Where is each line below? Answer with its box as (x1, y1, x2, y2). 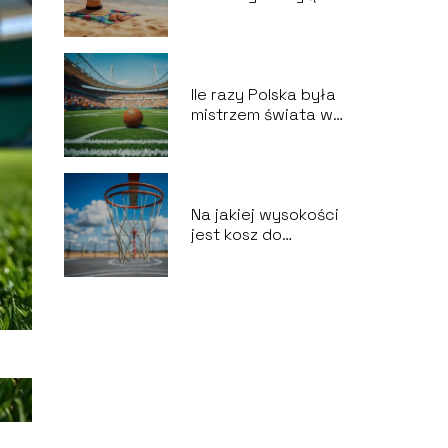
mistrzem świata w (190, 104, 333, 125)
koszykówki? (190, 244, 287, 265)
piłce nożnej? (190, 124, 295, 145)
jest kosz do (190, 224, 282, 245)
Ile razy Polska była (190, 84, 336, 105)
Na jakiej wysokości (190, 204, 339, 225)
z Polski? (190, 4, 256, 25)
